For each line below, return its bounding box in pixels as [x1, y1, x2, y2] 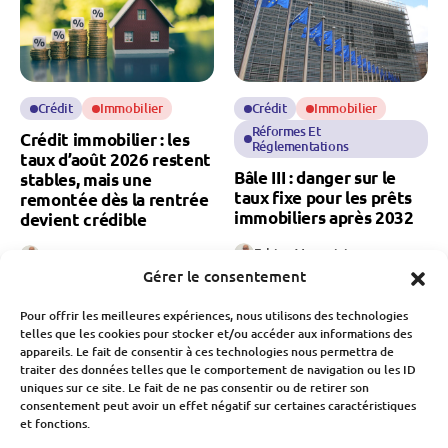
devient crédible [20, 209, 147, 231]
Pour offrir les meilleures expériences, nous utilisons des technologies [20, 307, 408, 324]
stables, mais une [20, 169, 152, 191]
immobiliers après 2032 [234, 207, 414, 229]
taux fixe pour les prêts [234, 187, 412, 209]
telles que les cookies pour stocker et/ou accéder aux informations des [20, 325, 412, 342]
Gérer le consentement [142, 266, 306, 286]
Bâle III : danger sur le [234, 167, 396, 189]
